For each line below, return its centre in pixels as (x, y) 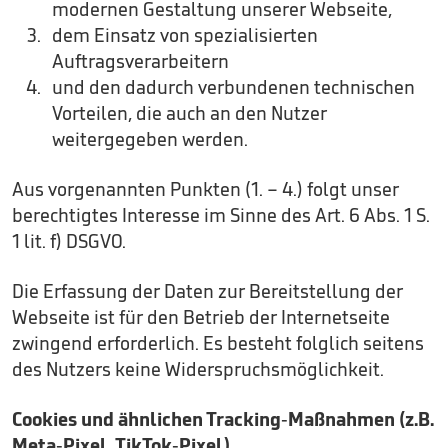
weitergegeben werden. (150, 139)
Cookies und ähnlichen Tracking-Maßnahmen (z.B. (223, 419)
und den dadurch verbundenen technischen (233, 87)
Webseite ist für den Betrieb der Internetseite (201, 317)
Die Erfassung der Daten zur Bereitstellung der (207, 291)
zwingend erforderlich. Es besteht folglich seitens (218, 343)
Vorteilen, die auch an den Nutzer (189, 113)
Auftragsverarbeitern (140, 61)
